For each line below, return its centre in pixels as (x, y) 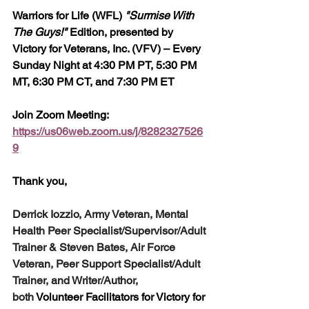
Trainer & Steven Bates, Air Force (95, 247)
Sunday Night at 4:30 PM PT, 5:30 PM (106, 65)
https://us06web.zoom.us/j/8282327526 (108, 131)
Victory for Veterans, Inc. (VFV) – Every (108, 48)
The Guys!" (40, 32)
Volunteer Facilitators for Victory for (121, 297)
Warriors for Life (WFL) (69, 15)
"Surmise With (161, 15)
